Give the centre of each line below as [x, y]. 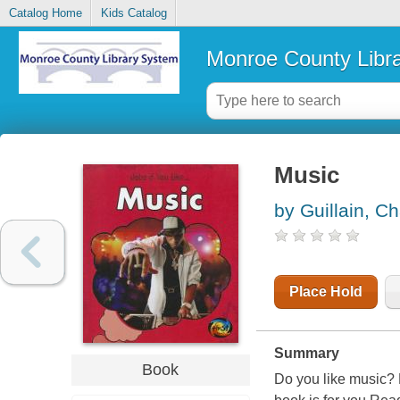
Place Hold [325, 292]
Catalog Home [45, 13]
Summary [306, 354]
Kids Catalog [133, 13]
